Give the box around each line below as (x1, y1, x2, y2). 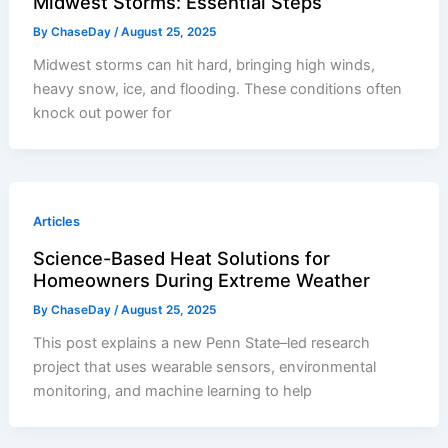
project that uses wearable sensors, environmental (33, 357, 377, 376)
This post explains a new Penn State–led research (33, 333, 371, 352)
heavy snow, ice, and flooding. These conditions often (33, 79, 403, 98)
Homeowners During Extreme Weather (33, 269, 371, 292)
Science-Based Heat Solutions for (33, 247, 331, 270)
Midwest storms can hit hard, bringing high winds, (33, 55, 376, 74)
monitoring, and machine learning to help (33, 381, 313, 400)
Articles (33, 213, 81, 229)
